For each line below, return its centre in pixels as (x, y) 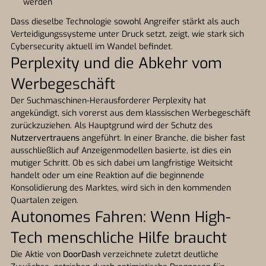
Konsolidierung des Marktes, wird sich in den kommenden (121, 188)
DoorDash (82, 254)
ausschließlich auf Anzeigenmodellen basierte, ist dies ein (121, 151)
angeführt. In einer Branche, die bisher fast (162, 138)
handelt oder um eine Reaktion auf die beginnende (107, 175)
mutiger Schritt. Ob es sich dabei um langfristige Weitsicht (122, 163)
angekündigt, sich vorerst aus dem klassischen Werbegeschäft (131, 113)
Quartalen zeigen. (45, 200)
